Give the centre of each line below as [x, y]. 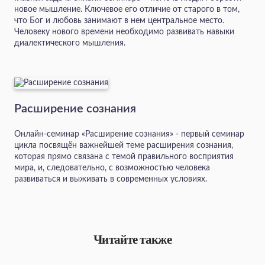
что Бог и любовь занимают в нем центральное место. [119, 20]
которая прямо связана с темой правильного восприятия [124, 157]
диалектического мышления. [70, 43]
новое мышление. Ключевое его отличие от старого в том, [127, 9]
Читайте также [132, 240]
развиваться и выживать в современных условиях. [111, 180]
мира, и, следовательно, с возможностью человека [112, 168]
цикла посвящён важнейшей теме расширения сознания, [124, 146]
